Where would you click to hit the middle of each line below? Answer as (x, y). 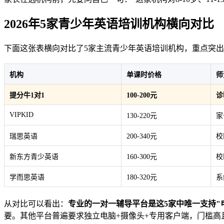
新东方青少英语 (34, 157)
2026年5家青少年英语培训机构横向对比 (109, 24)
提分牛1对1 (27, 95)
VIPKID (21, 115)
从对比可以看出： (36, 204)
